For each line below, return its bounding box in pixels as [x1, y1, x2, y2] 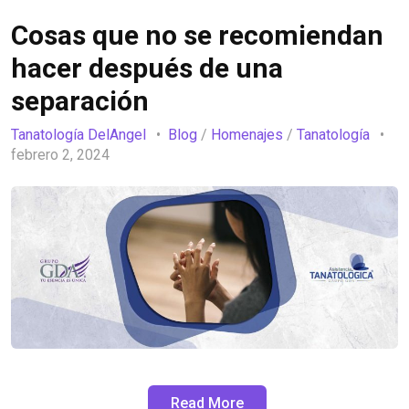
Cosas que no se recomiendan [11, 19, 383, 52]
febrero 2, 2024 [11, 145, 113, 163]
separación [11, 85, 149, 118]
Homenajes [211, 125, 283, 143]
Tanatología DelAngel [11, 125, 146, 143]
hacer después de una [11, 52, 283, 85]
